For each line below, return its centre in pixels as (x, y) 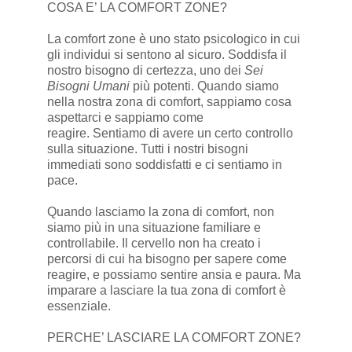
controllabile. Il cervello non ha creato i (154, 244)
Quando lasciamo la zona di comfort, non (160, 212)
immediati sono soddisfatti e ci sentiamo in (164, 165)
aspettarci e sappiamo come (125, 118)
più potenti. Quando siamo (204, 86)
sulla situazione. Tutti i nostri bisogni (147, 149)
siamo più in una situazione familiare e (154, 228)
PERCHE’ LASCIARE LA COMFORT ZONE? (174, 338)
